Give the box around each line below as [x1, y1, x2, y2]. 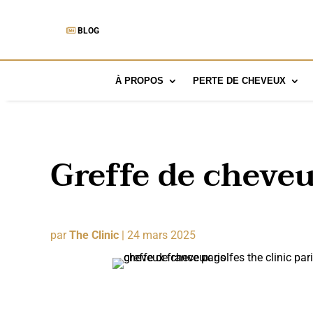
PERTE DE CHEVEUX [192, 75, 286, 86]
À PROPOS [115, 75, 163, 86]
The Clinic [69, 228, 119, 242]
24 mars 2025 [127, 228, 196, 242]
